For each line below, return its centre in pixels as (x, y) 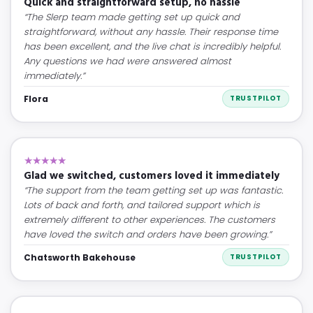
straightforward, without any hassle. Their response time (151, 32)
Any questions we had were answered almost (128, 61)
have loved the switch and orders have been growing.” (147, 234)
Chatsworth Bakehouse (80, 257)
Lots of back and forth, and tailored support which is (142, 205)
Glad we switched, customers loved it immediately (152, 176)
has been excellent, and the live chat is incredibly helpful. (152, 46)
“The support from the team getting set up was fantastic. (153, 190)
